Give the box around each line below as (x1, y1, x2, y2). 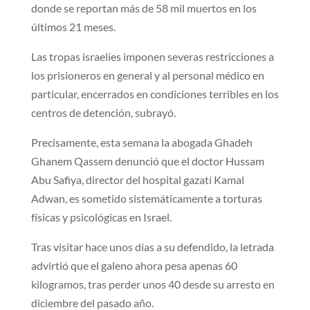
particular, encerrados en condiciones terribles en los (30, 87, 279, 101)
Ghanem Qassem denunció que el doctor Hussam (30, 154, 264, 168)
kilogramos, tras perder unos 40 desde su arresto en (30, 277, 275, 291)
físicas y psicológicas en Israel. (30, 210, 172, 224)
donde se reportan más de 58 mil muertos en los (30, 1, 257, 15)
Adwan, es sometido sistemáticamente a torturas (30, 192, 262, 206)
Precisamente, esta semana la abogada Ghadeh (30, 136, 253, 149)
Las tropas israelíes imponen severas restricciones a (30, 50, 274, 64)
